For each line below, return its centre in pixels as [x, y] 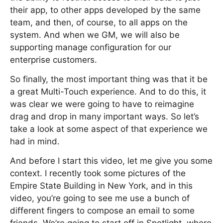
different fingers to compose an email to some [102, 211]
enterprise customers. [54, 60]
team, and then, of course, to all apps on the [99, 22]
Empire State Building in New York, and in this [101, 186]
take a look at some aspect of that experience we [109, 129]
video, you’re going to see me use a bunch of [100, 198]
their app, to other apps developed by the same [105, 10]
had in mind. [35, 141]
